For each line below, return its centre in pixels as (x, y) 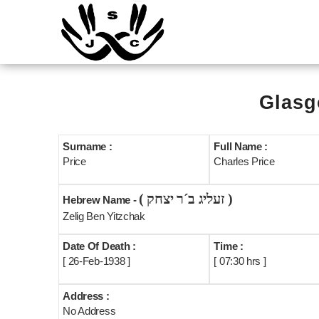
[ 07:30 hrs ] (240, 261)
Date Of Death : (99, 246)
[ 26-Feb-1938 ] (96, 261)
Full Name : (241, 146)
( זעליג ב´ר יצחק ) (229, 199)
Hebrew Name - (101, 200)
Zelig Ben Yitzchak (104, 216)
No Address (89, 311)
